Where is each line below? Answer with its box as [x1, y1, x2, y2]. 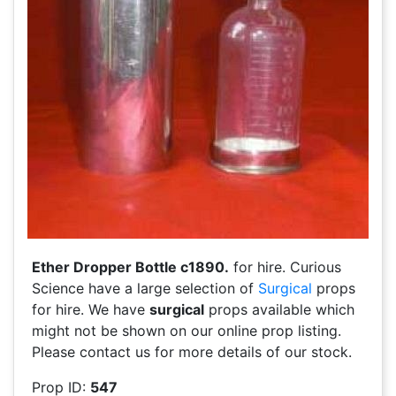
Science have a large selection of [32, 279, 258, 298]
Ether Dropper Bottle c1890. [32, 258, 229, 277]
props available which [204, 301, 354, 319]
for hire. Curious [229, 258, 341, 277]
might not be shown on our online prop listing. [32, 322, 341, 340]
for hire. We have [32, 301, 149, 319]
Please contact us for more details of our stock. [32, 343, 352, 362]
